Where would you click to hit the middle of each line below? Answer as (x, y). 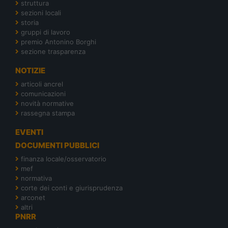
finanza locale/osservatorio (64, 159)
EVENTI (29, 132)
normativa (36, 178)
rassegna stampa (48, 113)
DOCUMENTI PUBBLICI (57, 145)
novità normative (47, 103)
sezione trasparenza (53, 51)
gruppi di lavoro (46, 32)
